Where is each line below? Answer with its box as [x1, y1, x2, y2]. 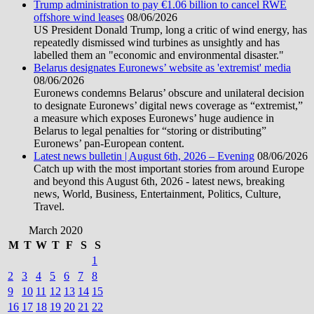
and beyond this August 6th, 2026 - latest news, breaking [34, 175, 285, 188]
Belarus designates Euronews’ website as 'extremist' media [34, 62, 291, 74]
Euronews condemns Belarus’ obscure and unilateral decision [34, 87, 304, 100]
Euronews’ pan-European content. [34, 137, 184, 150]
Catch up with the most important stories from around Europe [34, 163, 304, 175]
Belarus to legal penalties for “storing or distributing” [34, 125, 266, 137]
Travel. [34, 200, 64, 213]
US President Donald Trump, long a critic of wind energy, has [34, 24, 307, 36]
